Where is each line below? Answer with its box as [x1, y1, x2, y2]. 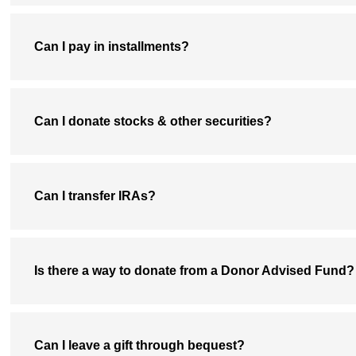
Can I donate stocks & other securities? [33, 114, 272, 129]
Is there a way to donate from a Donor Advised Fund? [33, 264, 354, 278]
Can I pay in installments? [33, 40, 189, 54]
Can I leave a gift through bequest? [33, 339, 245, 353]
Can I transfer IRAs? [33, 189, 156, 203]
